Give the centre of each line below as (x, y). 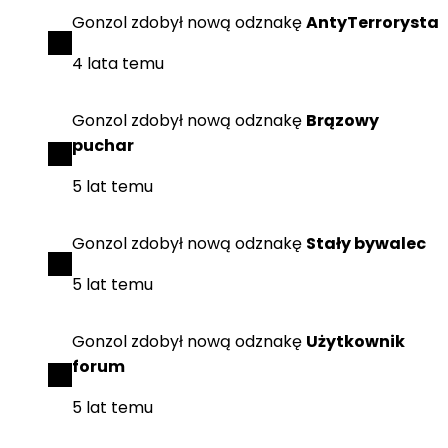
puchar (103, 145)
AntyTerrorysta (372, 22)
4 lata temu (118, 63)
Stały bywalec (366, 243)
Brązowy (342, 120)
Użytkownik (355, 341)
